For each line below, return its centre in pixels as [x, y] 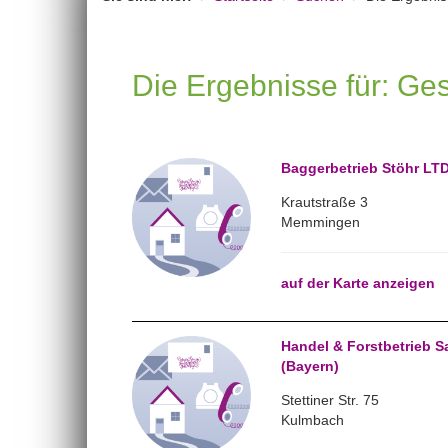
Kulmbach [312, 420]
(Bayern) [309, 366]
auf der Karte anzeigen [357, 283]
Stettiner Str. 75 [329, 400]
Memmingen [320, 222]
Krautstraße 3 [324, 202]
